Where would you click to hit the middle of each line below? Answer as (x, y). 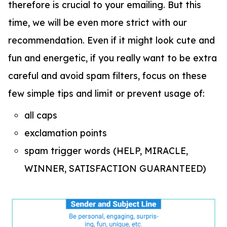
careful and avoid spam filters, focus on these (107, 75)
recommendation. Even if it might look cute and (111, 40)
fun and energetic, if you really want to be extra (112, 58)
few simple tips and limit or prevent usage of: (106, 93)
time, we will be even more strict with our (98, 22)
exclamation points (66, 133)
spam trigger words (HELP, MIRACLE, (106, 150)
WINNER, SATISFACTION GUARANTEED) (115, 168)
